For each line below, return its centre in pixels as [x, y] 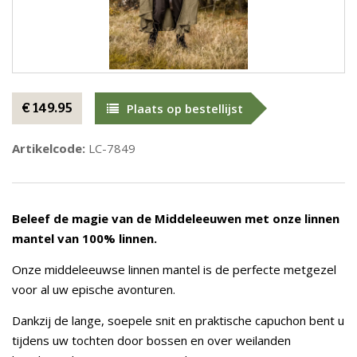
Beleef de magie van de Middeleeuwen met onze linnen [176, 218]
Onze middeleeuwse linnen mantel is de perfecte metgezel [174, 269]
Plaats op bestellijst [185, 108]
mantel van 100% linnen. [84, 238]
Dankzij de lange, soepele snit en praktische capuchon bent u [178, 320]
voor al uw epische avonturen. [95, 289]
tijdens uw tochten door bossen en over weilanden [151, 340]
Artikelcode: [49, 148]
